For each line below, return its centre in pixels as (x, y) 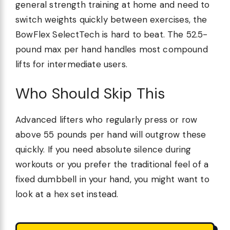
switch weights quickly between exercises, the (111, 19)
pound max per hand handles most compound (112, 49)
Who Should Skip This (90, 93)
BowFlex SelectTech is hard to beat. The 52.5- (112, 34)
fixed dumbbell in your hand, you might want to (112, 179)
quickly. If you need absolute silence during (103, 149)
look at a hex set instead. (67, 194)
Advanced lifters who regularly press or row (107, 120)
